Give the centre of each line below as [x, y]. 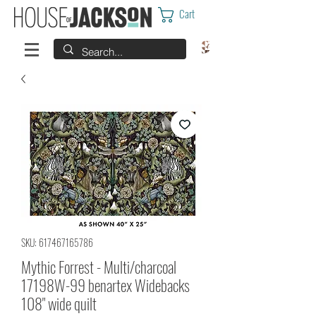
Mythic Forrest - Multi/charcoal [99, 267]
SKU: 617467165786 [57, 242]
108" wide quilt [59, 303]
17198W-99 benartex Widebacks [105, 285]
